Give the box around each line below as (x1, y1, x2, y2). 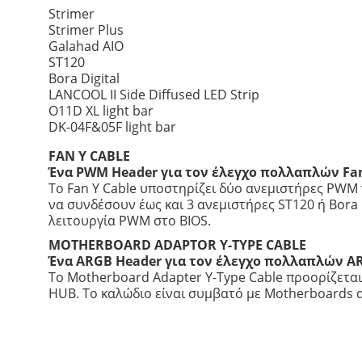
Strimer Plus (48, 21, 124, 40)
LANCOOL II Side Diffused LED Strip (48, 86, 259, 104)
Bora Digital (48, 69, 120, 88)
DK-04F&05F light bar (48, 118, 176, 137)
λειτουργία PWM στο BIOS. (48, 212, 211, 230)
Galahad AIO (48, 37, 124, 56)
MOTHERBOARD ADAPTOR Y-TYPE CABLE (48, 236, 306, 255)
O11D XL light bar (48, 102, 154, 120)
